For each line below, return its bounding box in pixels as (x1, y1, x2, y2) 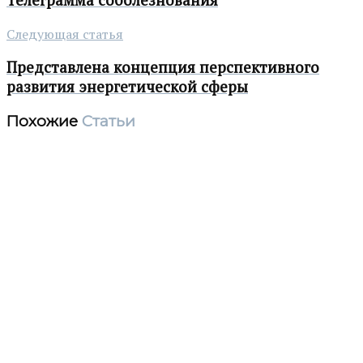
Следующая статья (6, 24, 123, 43)
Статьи (78, 112, 135, 131)
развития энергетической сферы (6, 77, 248, 97)
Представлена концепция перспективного (6, 58, 319, 78)
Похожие (6, 112, 78, 131)
